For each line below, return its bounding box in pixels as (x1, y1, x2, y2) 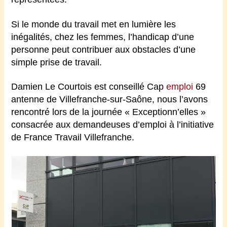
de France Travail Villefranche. (11, 132, 135, 143)
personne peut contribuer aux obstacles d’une (11, 44, 196, 55)
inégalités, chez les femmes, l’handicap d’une (11, 31, 195, 42)
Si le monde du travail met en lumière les (11, 19, 176, 29)
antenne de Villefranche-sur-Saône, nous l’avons (11, 94, 208, 105)
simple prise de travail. (11, 57, 102, 67)
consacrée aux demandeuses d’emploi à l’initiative (11, 120, 214, 130)
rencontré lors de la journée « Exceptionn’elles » (11, 107, 206, 118)
